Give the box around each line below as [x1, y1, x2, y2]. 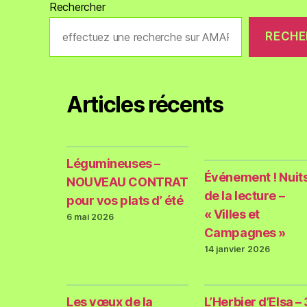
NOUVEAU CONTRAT [66, 174, 188, 189]
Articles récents [66, 90, 223, 118]
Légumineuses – [66, 156, 160, 171]
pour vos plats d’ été [66, 193, 184, 208]
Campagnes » [204, 225, 286, 240]
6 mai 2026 [66, 211, 114, 222]
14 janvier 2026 [204, 243, 270, 254]
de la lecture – [204, 188, 285, 203]
